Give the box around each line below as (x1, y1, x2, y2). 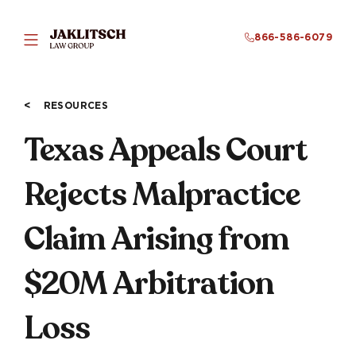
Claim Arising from (24, 217, 289, 261)
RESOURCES (43, 99, 109, 111)
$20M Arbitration (24, 261, 274, 305)
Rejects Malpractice (24, 172, 300, 216)
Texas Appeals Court (24, 128, 308, 172)
